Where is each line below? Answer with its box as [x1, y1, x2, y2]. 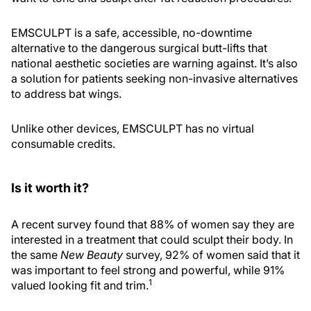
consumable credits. [11, 137, 115, 151]
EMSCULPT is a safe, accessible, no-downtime [11, 26, 252, 40]
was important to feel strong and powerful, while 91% [11, 263, 285, 278]
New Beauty [60, 248, 123, 262]
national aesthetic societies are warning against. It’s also [11, 56, 298, 71]
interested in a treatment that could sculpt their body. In [11, 233, 293, 247]
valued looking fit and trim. [11, 278, 149, 293]
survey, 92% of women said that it [123, 248, 300, 262]
